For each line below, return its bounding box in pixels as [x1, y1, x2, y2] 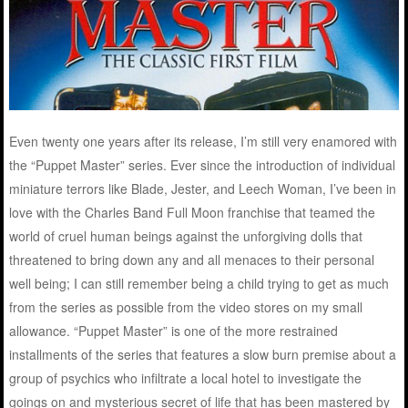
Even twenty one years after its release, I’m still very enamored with [9, 131, 398, 150]
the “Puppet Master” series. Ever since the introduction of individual [9, 155, 396, 174]
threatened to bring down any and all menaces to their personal [9, 250, 375, 269]
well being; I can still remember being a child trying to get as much [9, 273, 390, 292]
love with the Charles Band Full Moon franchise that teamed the [9, 202, 376, 221]
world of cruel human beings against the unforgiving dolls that [9, 226, 363, 245]
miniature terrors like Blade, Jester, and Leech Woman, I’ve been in [9, 178, 397, 198]
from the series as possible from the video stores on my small [9, 297, 363, 316]
